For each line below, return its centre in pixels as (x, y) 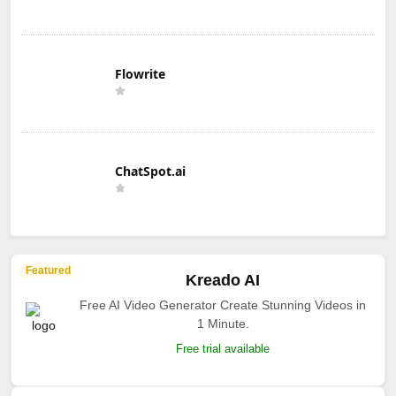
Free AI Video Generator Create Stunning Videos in (223, 305)
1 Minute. (223, 323)
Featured (48, 270)
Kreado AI (223, 280)
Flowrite (140, 73)
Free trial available (223, 348)
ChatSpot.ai (150, 171)
